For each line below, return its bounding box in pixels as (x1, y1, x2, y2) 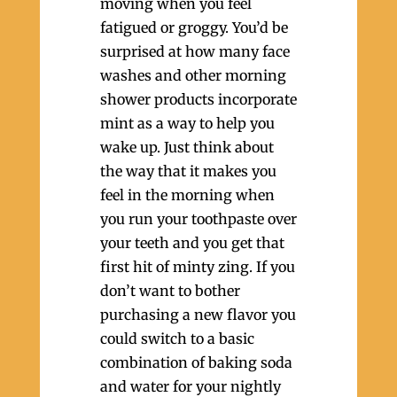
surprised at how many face (99, 43, 290, 60)
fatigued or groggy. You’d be (99, 19, 288, 36)
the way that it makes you (99, 162, 276, 180)
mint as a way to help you (99, 114, 275, 132)
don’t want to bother (99, 282, 240, 300)
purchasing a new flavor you (99, 306, 296, 323)
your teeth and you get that (99, 234, 284, 252)
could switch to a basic (99, 330, 254, 347)
